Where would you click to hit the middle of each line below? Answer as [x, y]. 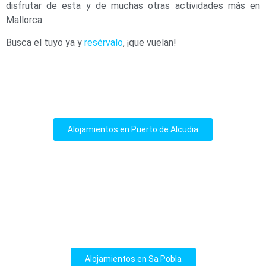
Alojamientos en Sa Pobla [133, 259]
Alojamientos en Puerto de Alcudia [133, 129]
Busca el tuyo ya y [45, 43]
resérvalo [104, 43]
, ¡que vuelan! [150, 43]
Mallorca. [25, 20]
